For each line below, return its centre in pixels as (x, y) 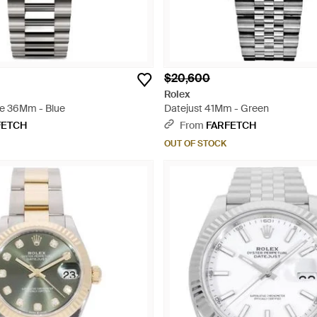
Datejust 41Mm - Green (217, 108)
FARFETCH (231, 125)
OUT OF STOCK (195, 144)
